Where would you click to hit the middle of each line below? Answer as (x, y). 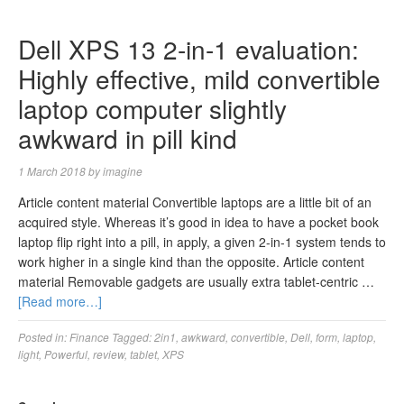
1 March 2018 (52, 171)
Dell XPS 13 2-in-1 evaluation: (188, 49)
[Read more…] (60, 301)
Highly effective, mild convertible (199, 78)
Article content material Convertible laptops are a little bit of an (195, 202)
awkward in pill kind (128, 138)
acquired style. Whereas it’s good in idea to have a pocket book (198, 222)
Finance (89, 337)
